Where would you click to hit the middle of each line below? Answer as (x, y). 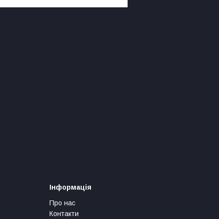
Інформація (70, 187)
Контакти (64, 214)
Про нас (62, 203)
